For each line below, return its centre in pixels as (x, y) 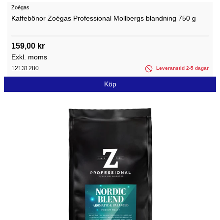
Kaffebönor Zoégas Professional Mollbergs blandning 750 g (104, 18)
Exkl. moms (29, 57)
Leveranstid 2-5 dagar (182, 68)
